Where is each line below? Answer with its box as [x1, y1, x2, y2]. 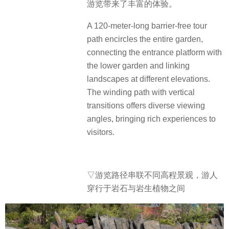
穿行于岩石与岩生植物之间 [87, 184, 185, 193]
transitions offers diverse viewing [87, 101, 205, 110]
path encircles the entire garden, [87, 34, 203, 43]
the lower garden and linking [87, 61, 190, 70]
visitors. [87, 127, 114, 136]
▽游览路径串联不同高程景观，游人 [87, 171, 218, 180]
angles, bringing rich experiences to [87, 114, 216, 123]
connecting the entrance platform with [87, 48, 222, 57]
